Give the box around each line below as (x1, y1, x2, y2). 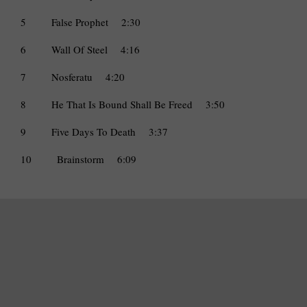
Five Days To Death (51, 125, 136, 139)
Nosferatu (51, 70, 93, 84)
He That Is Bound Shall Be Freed (51, 97, 193, 112)
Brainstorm (57, 152, 104, 167)
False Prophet (51, 15, 108, 29)
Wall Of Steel (51, 42, 108, 57)
